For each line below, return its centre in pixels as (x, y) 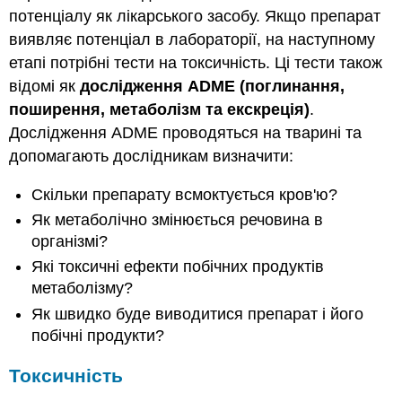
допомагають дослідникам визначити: (152, 157)
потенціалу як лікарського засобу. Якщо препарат (195, 17)
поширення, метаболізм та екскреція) (160, 110)
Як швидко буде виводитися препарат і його (198, 314)
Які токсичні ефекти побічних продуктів (178, 267)
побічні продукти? (98, 335)
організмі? (70, 242)
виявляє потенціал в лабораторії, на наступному (192, 40)
